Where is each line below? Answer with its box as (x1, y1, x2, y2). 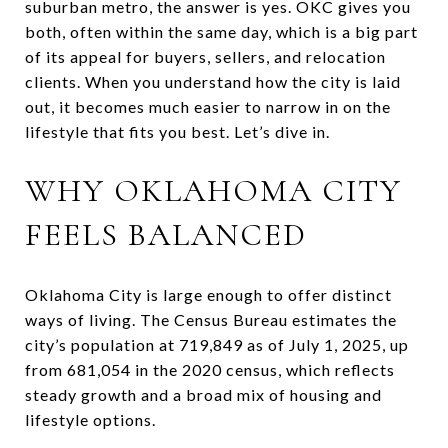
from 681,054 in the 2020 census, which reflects (25, 359, 395, 379)
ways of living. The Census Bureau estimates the (25, 309, 397, 329)
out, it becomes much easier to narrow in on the (25, 97, 391, 116)
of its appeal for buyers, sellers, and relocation (25, 47, 386, 66)
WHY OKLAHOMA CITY (25, 171, 402, 210)
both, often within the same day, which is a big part (25, 22, 418, 41)
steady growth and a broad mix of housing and (25, 384, 382, 404)
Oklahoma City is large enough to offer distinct (25, 284, 392, 304)
